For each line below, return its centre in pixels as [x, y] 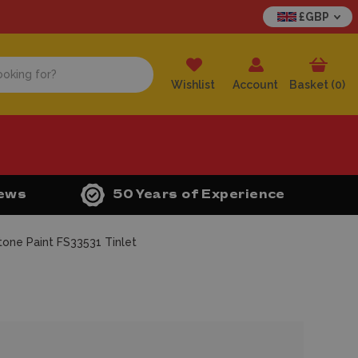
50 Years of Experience [199, 195]
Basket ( [312, 85]
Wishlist [193, 85]
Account [255, 85]
